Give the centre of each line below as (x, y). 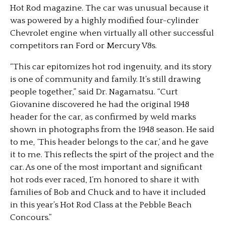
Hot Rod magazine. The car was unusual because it (109, 8)
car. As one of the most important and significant (106, 167)
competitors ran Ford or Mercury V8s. (83, 46)
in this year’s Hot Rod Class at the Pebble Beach (101, 205)
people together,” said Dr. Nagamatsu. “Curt (94, 92)
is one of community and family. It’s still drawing (105, 79)
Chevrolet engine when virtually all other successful (112, 33)
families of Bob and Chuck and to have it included (108, 192)
